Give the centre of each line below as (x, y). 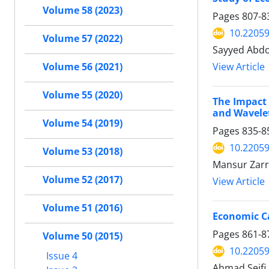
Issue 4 (61, 255)
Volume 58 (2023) (83, 10)
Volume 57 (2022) (83, 38)
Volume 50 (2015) (83, 236)
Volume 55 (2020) (83, 95)
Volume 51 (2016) (83, 208)
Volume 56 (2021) (83, 67)
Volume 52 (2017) (83, 180)
